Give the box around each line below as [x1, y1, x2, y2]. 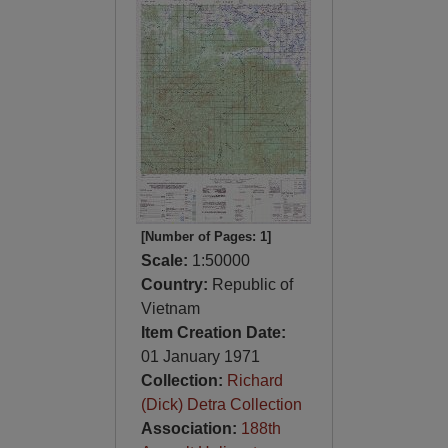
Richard [226, 372, 283, 389]
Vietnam [140, 300, 200, 317]
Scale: [140, 252, 192, 269]
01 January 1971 [140, 348, 260, 365]
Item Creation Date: [140, 324, 286, 341]
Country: [140, 276, 212, 293]
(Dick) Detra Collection [140, 396, 302, 413]
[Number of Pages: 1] [140, 229, 271, 244]
